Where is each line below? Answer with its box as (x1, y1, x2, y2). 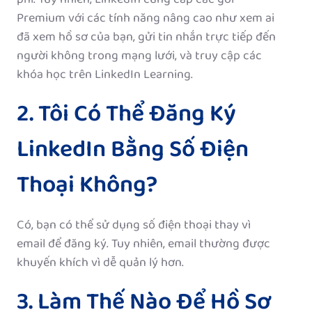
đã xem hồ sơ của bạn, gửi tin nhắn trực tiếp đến (17, 27, 276, 49)
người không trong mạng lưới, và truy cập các (17, 46, 262, 68)
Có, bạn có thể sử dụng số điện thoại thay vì (17, 215, 251, 237)
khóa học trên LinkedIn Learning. (17, 65, 193, 86)
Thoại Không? (17, 166, 157, 207)
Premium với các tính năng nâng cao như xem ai (17, 8, 274, 30)
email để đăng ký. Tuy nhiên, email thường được (17, 234, 270, 256)
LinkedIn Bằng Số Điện (17, 130, 249, 171)
